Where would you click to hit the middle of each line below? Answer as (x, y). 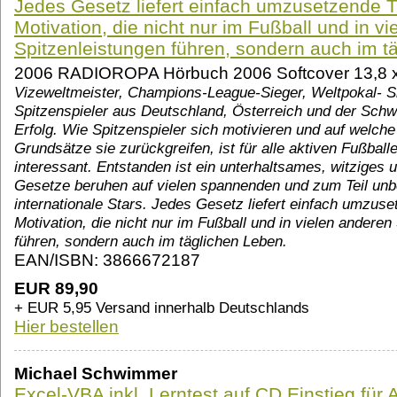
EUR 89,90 (56, 289)
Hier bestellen (66, 327)
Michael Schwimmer (96, 374)
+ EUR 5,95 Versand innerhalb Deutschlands (162, 308)
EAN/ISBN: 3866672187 (107, 261)
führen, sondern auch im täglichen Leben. (151, 241)
